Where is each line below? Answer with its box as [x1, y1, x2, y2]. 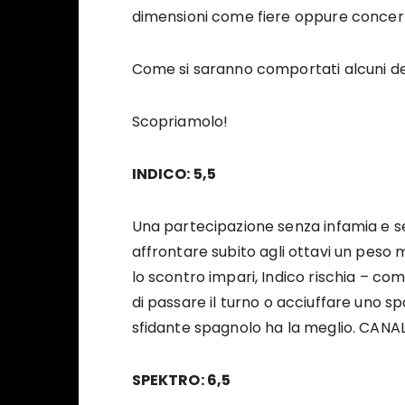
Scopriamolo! [131, 111, 229, 133]
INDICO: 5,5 [131, 164, 217, 185]
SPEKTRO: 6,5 [131, 370, 231, 391]
